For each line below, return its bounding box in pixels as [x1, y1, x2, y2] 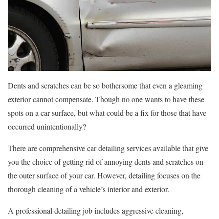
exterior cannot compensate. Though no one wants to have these [8, 93, 204, 104]
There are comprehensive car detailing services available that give [8, 142, 208, 153]
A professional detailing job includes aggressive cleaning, [8, 205, 183, 216]
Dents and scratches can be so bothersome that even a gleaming [8, 80, 202, 90]
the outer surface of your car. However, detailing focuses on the [8, 170, 200, 180]
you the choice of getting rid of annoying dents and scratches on [8, 156, 203, 167]
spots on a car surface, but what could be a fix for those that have [8, 107, 206, 118]
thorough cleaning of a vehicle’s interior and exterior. [8, 183, 169, 194]
